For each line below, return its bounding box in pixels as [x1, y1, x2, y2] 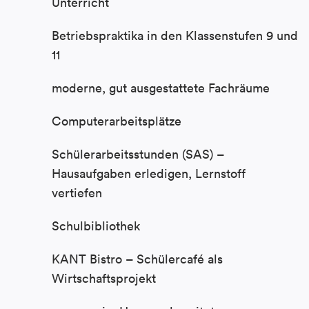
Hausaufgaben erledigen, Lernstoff [52, 166, 246, 182]
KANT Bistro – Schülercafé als [52, 251, 223, 268]
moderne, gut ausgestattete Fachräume [52, 80, 270, 97]
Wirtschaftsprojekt [52, 270, 156, 287]
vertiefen [52, 185, 102, 201]
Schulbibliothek [52, 218, 140, 235]
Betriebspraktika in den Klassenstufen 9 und [52, 28, 298, 44]
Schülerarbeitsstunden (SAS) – [52, 146, 224, 163]
